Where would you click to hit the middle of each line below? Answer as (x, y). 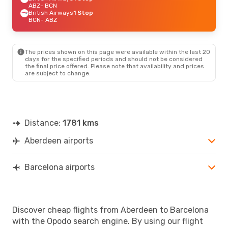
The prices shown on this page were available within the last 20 (118, 52)
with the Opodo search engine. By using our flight (108, 221)
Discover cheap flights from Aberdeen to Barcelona (110, 210)
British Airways (51, 12)
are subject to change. (58, 73)
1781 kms (81, 123)
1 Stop (83, 12)
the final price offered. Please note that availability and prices (115, 66)
